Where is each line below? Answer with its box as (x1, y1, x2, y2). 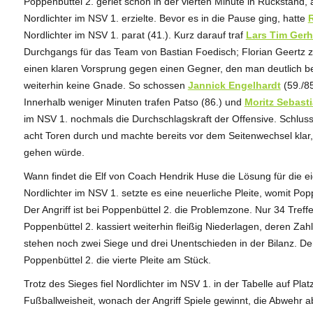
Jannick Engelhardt (187, 79, 281, 91)
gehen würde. (23, 146, 85, 158)
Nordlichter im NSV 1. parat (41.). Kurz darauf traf (23, 29, 246, 41)
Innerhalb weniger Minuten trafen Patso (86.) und (23, 96, 245, 108)
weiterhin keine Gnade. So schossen (23, 79, 188, 91)
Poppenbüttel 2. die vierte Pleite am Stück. (23, 254, 211, 265)
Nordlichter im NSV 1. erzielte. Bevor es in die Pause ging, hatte (23, 12, 308, 24)
